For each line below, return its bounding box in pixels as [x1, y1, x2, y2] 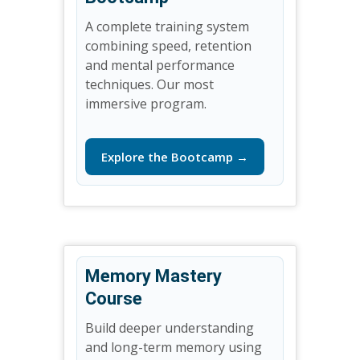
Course [85, 288, 142, 309]
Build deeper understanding [85, 319, 254, 337]
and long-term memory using [85, 338, 262, 357]
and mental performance [85, 56, 235, 75]
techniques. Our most [85, 76, 214, 94]
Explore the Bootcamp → [101, 149, 248, 166]
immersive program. [85, 95, 207, 113]
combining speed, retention [85, 37, 252, 55]
